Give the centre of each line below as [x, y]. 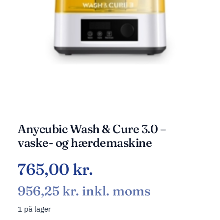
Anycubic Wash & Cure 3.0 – [92, 129]
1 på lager [34, 209]
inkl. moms [115, 191]
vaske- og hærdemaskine [85, 143]
